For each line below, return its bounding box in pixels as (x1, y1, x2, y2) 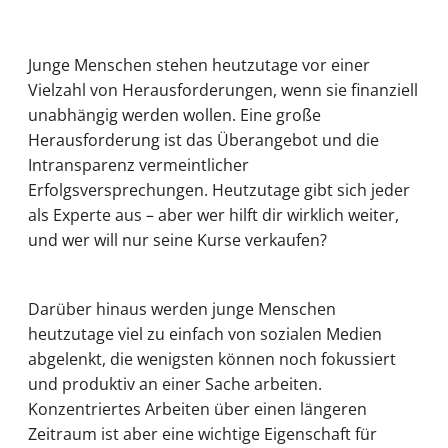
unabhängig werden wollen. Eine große (28, 104, 321, 127)
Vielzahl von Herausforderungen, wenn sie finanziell (28, 79, 418, 102)
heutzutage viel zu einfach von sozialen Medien (28, 323, 382, 346)
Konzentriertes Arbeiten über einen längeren (28, 398, 367, 421)
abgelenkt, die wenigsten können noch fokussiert (28, 348, 396, 371)
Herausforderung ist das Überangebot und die (28, 129, 379, 152)
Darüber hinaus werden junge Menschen (28, 298, 336, 321)
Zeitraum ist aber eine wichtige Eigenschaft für (28, 423, 377, 446)
